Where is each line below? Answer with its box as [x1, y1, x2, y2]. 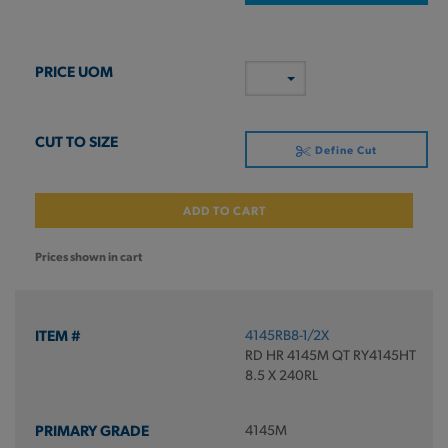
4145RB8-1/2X [244, 326, 329, 343]
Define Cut [311, 142, 377, 157]
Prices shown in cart [35, 248, 142, 264]
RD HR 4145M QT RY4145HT [244, 346, 416, 363]
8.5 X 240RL [244, 366, 318, 383]
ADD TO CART [182, 202, 266, 218]
